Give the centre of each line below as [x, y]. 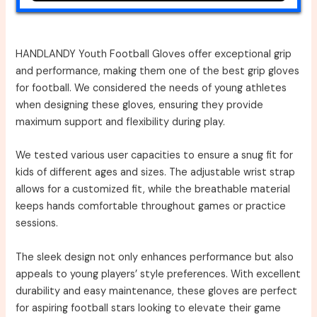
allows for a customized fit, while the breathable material [153, 190]
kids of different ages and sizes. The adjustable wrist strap [156, 173]
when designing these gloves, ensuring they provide [140, 105]
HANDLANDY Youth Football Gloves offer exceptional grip [154, 54]
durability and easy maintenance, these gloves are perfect [157, 291]
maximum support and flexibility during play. [121, 122]
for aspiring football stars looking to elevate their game [149, 308]
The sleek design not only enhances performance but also [155, 257]
